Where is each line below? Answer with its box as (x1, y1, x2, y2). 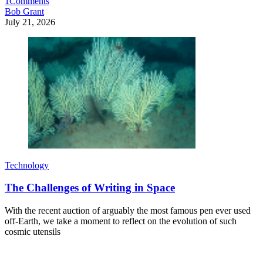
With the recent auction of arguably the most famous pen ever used (5, 205, 251, 216)
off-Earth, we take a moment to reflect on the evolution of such (5, 216, 237, 227)
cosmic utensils (5, 227, 60, 237)
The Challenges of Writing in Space (5, 181, 175, 194)
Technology (5, 160, 49, 170)
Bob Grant (5, 6, 44, 16)
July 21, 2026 (5, 16, 55, 27)
